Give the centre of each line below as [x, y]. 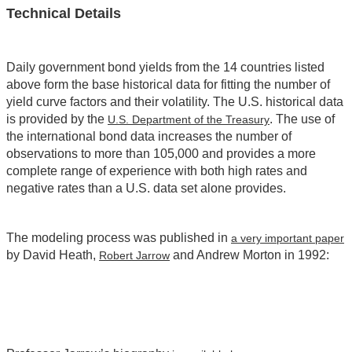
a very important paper [288, 238]
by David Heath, [53, 255]
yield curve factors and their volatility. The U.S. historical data [175, 101]
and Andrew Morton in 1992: [249, 255]
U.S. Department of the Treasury [189, 119]
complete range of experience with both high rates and [157, 170]
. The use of [302, 119]
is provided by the [57, 119]
